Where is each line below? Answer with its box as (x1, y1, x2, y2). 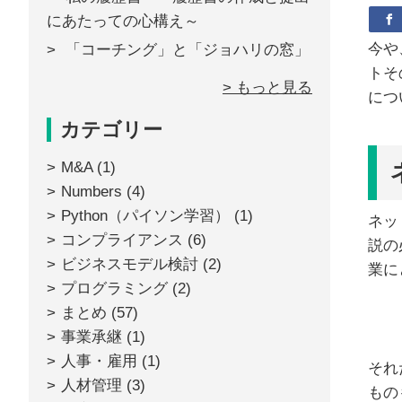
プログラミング (61, 280, 168, 297)
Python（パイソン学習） (61, 207, 230, 224)
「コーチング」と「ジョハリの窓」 (66, 41, 310, 58)
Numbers (61, 183, 122, 200)
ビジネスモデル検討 (61, 256, 198, 273)
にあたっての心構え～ (47, 13, 199, 30)
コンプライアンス (61, 232, 183, 249)
